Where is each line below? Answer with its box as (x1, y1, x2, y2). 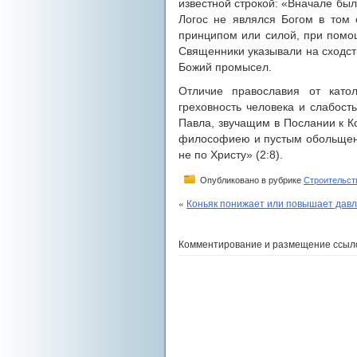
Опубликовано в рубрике (198, 175, 304, 185)
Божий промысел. (178, 61, 272, 73)
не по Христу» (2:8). (178, 148, 283, 161)
